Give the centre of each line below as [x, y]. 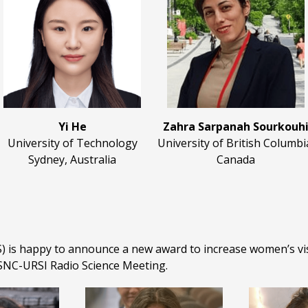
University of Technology [72, 143]
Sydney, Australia [72, 160]
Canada [236, 160]
